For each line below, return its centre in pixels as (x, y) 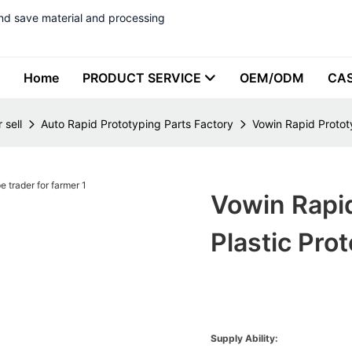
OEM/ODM (272, 78)
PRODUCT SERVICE (142, 78)
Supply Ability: (245, 339)
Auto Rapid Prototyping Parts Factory (137, 124)
